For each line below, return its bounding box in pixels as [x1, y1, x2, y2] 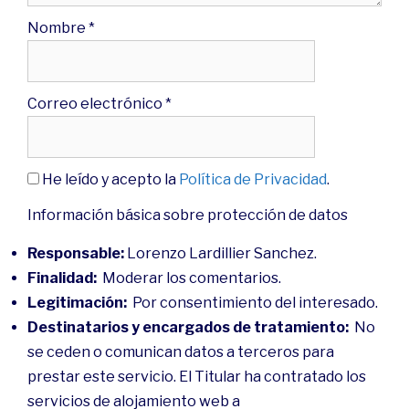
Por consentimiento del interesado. [127, 293, 378, 311]
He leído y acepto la [39, 170, 179, 188]
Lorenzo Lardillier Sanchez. [124, 244, 317, 262]
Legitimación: [27, 293, 127, 311]
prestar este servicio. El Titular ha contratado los [27, 367, 366, 385]
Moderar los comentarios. [97, 268, 281, 287]
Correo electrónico [27, 94, 165, 112]
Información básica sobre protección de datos [27, 205, 348, 224]
